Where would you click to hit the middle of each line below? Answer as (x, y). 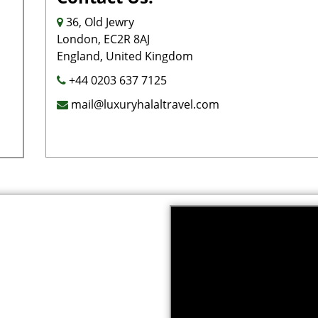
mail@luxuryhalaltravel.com (143, 104)
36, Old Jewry (98, 22)
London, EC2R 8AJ (103, 39)
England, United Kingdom (125, 56)
